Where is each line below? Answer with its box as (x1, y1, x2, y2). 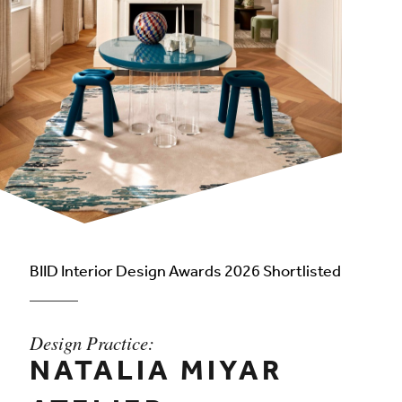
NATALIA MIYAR (30, 361, 283, 390)
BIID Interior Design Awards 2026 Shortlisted (30, 265, 341, 282)
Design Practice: (30, 330, 154, 356)
